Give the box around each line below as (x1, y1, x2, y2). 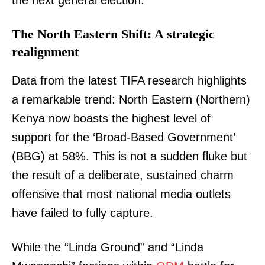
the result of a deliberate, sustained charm (12, 169, 234, 182)
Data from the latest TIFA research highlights (12, 74, 247, 88)
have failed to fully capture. (12, 206, 153, 220)
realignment (12, 44, 79, 60)
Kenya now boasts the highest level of (12, 112, 211, 125)
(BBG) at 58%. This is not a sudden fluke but (12, 150, 247, 163)
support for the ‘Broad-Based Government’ (12, 131, 235, 144)
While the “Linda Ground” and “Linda (12, 241, 203, 254)
